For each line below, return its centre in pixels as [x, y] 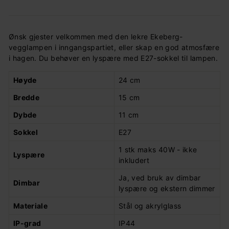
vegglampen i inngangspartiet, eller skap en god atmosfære [114, 48]
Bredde [27, 98]
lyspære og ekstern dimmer [167, 189]
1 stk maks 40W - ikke [158, 150]
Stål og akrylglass [150, 206]
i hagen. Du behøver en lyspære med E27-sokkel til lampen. [113, 58]
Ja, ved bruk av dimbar [160, 178]
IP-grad [27, 223]
